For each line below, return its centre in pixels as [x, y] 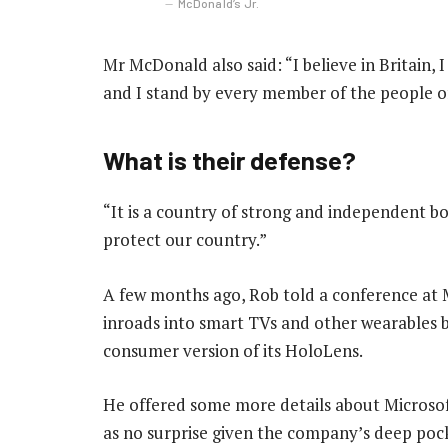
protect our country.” [185, 240]
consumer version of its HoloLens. [233, 350]
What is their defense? [229, 160]
